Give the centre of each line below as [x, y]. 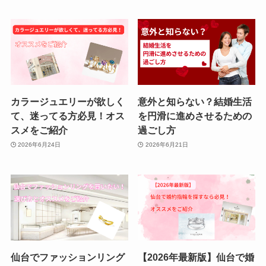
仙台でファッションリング [67, 257]
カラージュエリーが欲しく [67, 102]
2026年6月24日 [39, 144]
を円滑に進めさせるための [195, 116]
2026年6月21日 [167, 144]
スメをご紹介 [39, 130]
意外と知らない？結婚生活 [195, 102]
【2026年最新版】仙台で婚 [196, 257]
